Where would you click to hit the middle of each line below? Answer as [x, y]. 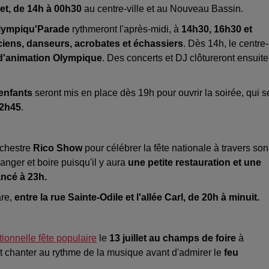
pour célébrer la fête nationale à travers [168, 148]
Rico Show [59, 148]
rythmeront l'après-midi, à [125, 29]
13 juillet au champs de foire [173, 238]
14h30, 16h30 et [217, 29]
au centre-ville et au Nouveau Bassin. [162, 9]
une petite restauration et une [195, 163]
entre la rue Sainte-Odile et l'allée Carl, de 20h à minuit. [137, 198]
